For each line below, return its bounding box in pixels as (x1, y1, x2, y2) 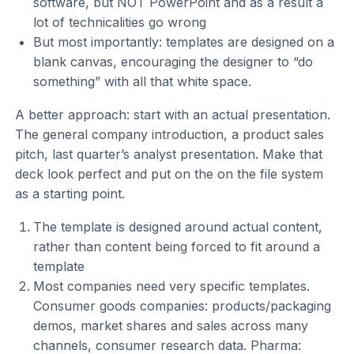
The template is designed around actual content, (32, 219, 322, 235)
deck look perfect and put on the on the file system (15, 166, 324, 183)
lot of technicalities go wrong (32, 14, 206, 31)
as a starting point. (15, 186, 126, 202)
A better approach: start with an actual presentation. (15, 107, 331, 123)
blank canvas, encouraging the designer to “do (32, 54, 313, 70)
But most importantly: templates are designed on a (32, 34, 334, 51)
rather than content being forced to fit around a (32, 239, 320, 255)
